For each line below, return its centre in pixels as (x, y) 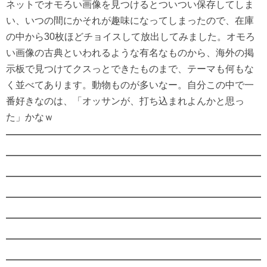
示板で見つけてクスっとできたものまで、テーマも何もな (130, 69)
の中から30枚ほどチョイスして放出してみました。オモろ (131, 37)
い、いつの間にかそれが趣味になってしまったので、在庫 (130, 21)
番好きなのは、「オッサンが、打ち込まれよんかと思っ (125, 101)
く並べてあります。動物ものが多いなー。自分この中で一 (130, 85)
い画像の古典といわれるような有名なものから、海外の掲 (130, 53)
